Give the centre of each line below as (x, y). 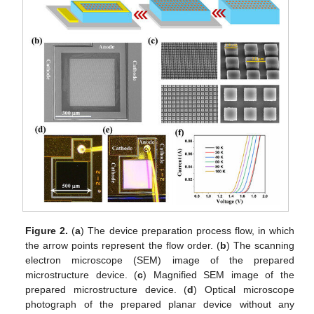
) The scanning (260, 246)
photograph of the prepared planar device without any (160, 305)
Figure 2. (47, 231)
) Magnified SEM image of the (219, 275)
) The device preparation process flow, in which (187, 231)
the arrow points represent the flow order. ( (123, 246)
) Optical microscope (244, 290)
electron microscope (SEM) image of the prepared (160, 260)
